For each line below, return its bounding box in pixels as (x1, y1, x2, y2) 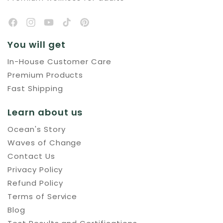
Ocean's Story (7, 124, 66, 134)
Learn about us (7, 106, 83, 118)
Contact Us (7, 151, 55, 161)
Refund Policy (7, 178, 63, 188)
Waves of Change (7, 137, 82, 148)
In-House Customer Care (7, 56, 112, 67)
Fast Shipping (7, 83, 63, 94)
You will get (7, 38, 66, 51)
